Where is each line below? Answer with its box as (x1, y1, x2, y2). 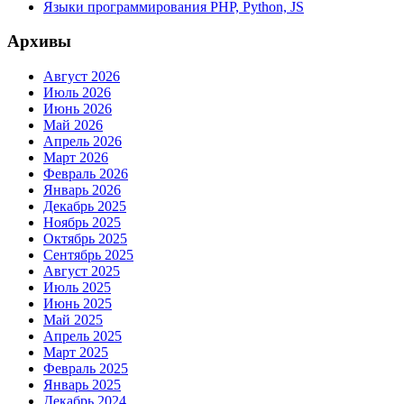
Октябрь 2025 (43, 231, 127, 246)
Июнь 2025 (43, 296, 112, 311)
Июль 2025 (43, 280, 111, 295)
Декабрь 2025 (43, 198, 126, 214)
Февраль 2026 (43, 166, 128, 181)
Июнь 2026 (43, 101, 112, 116)
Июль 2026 (43, 85, 111, 100)
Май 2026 (43, 117, 103, 133)
